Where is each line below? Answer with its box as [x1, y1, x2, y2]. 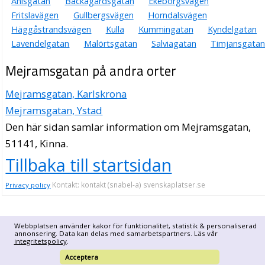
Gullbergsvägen [73, 9, 134, 21]
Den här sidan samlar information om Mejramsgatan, [5, 119, 251, 134]
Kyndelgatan [207, 23, 257, 35]
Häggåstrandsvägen [11, 23, 92, 35]
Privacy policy [5, 180, 51, 189]
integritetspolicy [14, 237, 67, 245]
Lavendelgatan [11, 37, 70, 49]
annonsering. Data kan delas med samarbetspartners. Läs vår [14, 229, 218, 238]
